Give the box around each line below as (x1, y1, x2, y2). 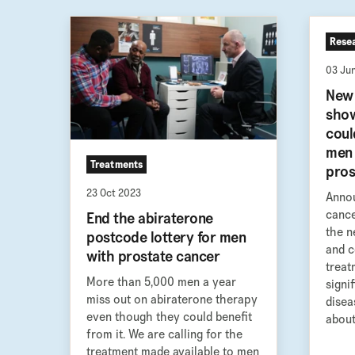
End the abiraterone (86, 208, 213, 229)
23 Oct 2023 (86, 185, 141, 200)
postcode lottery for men (86, 227, 246, 248)
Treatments (90, 157, 143, 172)
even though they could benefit (86, 308, 252, 326)
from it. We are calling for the (86, 326, 242, 343)
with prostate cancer (86, 246, 219, 267)
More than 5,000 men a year (86, 273, 236, 291)
